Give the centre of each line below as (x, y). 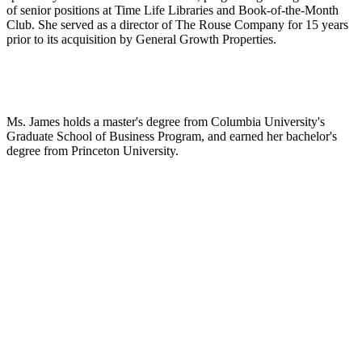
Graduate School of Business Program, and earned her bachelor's (172, 136)
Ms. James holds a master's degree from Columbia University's (166, 121)
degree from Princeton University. (93, 150)
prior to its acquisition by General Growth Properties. (141, 39)
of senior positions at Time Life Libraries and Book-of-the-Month (173, 10)
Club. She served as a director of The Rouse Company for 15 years (177, 24)
